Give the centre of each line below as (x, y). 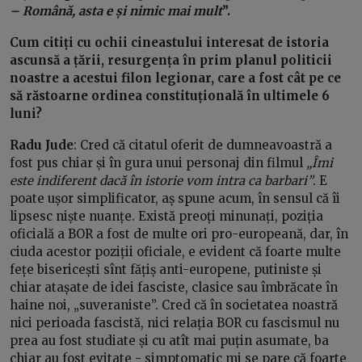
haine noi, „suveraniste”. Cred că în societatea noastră (174, 305)
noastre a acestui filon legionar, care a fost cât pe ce (175, 78)
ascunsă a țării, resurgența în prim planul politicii (171, 61)
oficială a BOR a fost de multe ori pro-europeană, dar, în (179, 234)
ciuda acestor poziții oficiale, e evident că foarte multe (175, 252)
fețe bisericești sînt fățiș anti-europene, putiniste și (166, 270)
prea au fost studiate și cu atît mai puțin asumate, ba (169, 341)
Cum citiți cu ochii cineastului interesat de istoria (169, 43)
